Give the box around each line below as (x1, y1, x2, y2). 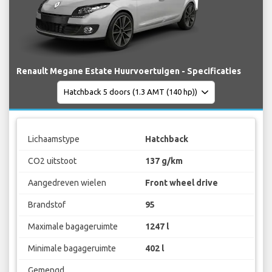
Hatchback (145, 134, 188, 144)
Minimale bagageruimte (27, 243, 116, 254)
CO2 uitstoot (27, 156, 76, 166)
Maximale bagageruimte (27, 222, 118, 232)
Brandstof (27, 200, 66, 210)
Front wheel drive (145, 178, 218, 188)
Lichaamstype (27, 134, 80, 144)
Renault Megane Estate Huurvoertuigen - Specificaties (16, 66, 241, 76)
